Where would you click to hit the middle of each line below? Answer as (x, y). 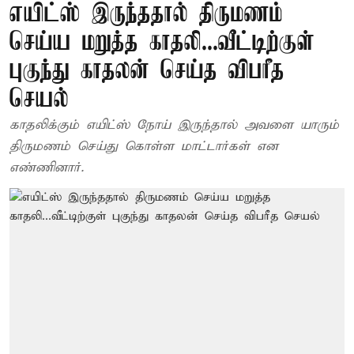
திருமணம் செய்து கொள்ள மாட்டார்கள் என (144, 147)
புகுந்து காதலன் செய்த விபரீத (147, 72)
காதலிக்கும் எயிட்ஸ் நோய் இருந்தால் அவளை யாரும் (174, 125)
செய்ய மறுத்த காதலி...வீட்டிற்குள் (162, 43)
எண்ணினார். (47, 168)
